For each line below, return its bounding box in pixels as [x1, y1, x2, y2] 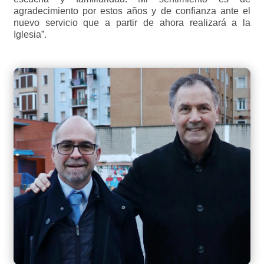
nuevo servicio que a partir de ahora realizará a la [13, 18, 251, 28]
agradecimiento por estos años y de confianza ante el [13, 6, 251, 16]
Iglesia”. [13, 29, 47, 40]
